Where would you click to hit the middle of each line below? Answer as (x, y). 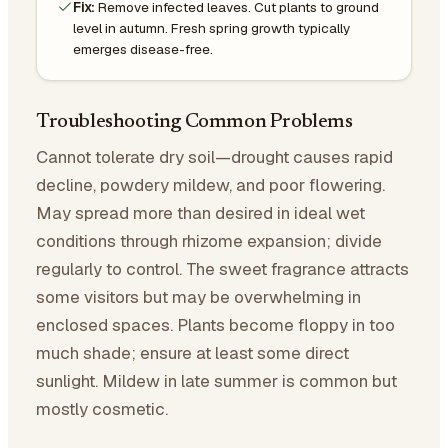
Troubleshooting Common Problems (194, 121)
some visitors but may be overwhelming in (198, 296)
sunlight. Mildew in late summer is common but (216, 380)
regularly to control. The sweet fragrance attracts (222, 268)
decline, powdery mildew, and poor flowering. (210, 184)
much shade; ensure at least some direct (192, 352)
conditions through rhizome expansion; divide (209, 240)
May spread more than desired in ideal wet (200, 212)
